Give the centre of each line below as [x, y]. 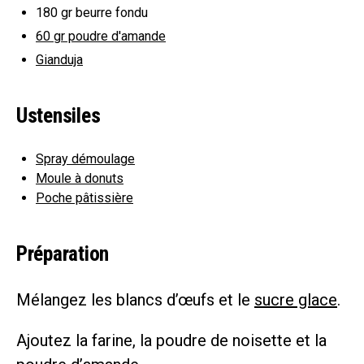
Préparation [63, 253]
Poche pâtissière [84, 197]
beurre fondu [110, 13]
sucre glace [296, 299]
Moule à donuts [80, 178]
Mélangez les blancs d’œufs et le [135, 299]
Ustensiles [58, 115]
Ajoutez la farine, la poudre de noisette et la [171, 340]
